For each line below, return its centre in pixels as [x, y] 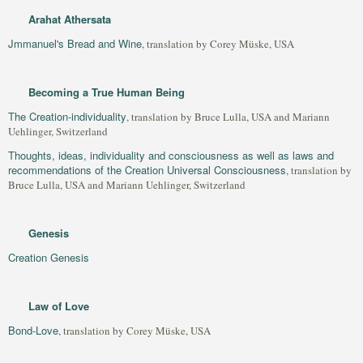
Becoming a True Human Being [107, 92]
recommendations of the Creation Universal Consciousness [147, 170]
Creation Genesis [49, 257]
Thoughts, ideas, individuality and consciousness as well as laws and [171, 155]
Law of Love [59, 306]
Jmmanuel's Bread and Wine [75, 43]
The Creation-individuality [67, 116]
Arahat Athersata [70, 19]
